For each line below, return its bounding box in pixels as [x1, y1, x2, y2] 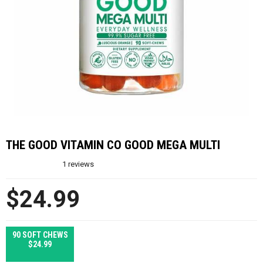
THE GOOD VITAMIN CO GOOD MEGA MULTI [5, 138, 220, 152]
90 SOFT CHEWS [12, 230, 68, 240]
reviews [66, 160, 94, 168]
